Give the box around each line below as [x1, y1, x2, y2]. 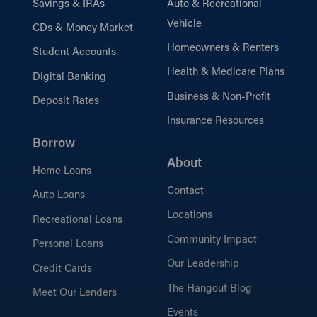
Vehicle [167, 18, 202, 30]
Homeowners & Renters [167, 42, 279, 54]
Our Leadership [167, 259, 239, 270]
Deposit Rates [33, 96, 99, 108]
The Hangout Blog [167, 283, 252, 294]
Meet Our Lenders [33, 287, 117, 299]
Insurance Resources [167, 116, 264, 127]
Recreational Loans [33, 214, 122, 226]
